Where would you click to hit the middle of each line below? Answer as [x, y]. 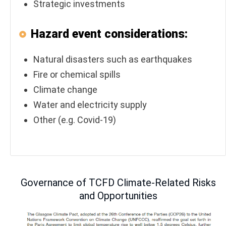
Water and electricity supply [90, 105]
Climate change [65, 90]
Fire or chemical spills [77, 75]
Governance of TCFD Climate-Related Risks [118, 183]
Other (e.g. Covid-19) [75, 120]
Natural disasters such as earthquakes [113, 60]
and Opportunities [118, 196]
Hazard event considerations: [109, 34]
